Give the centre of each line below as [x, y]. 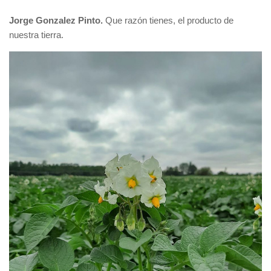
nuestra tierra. [36, 34]
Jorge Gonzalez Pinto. [57, 20]
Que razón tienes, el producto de [169, 20]
